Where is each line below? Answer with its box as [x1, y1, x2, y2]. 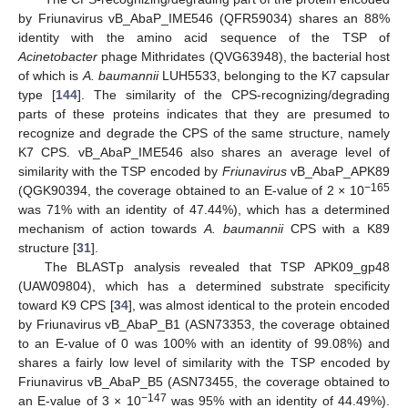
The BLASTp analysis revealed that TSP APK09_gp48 [44, 260, 390, 275]
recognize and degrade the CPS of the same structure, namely [18, 126, 390, 141]
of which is [18, 68, 83, 84]
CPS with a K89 [282, 221, 391, 237]
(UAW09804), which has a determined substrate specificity [18, 279, 390, 294]
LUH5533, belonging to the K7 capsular [158, 68, 391, 84]
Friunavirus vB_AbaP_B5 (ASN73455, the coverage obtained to [18, 374, 390, 390]
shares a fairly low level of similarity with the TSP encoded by [18, 355, 390, 371]
